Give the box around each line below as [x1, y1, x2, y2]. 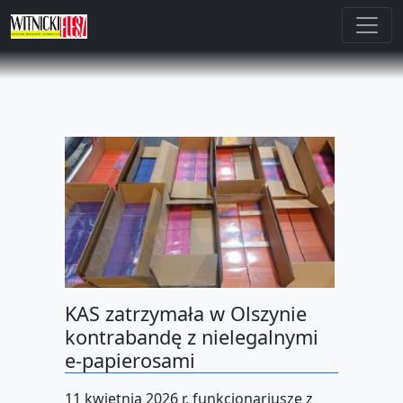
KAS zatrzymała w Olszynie [65, 300, 307, 327]
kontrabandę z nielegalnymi [65, 324, 318, 351]
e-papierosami [65, 347, 195, 374]
